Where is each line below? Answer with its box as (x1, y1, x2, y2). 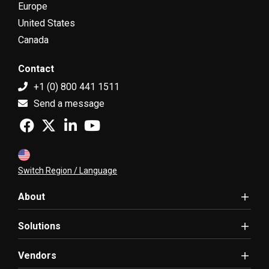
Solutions (18, 220, 61, 232)
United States (18, 17, 75, 29)
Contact (18, 63, 54, 75)
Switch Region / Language (18, 166, 117, 176)
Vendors (18, 250, 56, 262)
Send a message (31, 98, 104, 110)
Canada (18, 34, 49, 46)
